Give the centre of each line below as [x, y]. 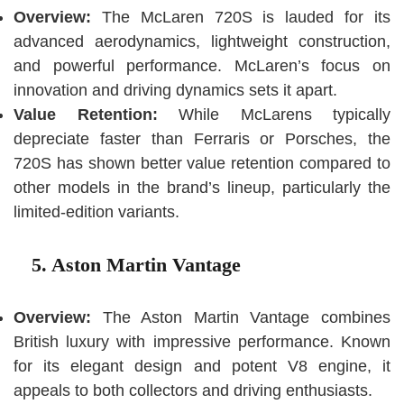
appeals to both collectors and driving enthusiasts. [193, 391]
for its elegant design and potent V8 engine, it [202, 367]
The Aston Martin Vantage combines [247, 318]
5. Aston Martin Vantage [136, 265]
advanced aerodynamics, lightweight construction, [202, 42]
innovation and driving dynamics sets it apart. [175, 91]
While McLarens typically [285, 115]
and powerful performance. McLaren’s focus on [202, 66]
